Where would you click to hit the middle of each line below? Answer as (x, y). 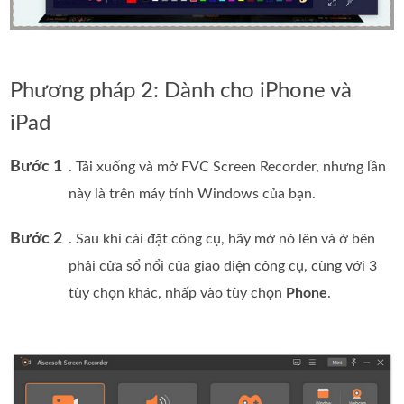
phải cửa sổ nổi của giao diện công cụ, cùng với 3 (223, 266)
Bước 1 (37, 166)
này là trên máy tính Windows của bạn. (193, 193)
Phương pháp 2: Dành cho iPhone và (181, 91)
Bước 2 (37, 239)
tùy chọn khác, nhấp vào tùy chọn (178, 293)
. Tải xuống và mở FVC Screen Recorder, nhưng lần (228, 166)
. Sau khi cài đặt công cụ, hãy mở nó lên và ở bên (222, 239)
